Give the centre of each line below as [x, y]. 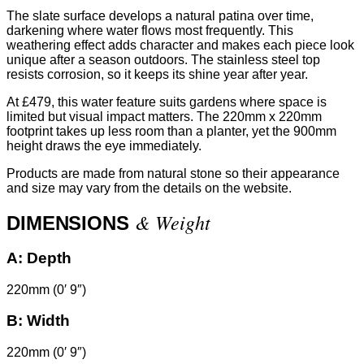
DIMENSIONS [71, 223]
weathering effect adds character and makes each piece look [180, 45]
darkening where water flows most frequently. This [150, 31]
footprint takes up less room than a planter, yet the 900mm [171, 132]
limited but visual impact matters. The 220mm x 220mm [164, 117]
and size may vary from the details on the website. [149, 188]
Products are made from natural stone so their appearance [173, 174]
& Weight [172, 222]
